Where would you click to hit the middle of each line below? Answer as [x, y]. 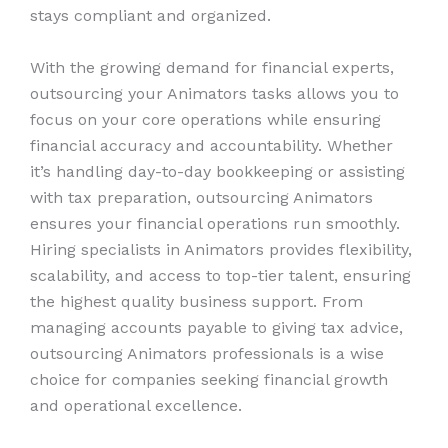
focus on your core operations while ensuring [205, 119]
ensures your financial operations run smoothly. [215, 223]
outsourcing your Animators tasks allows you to [214, 93]
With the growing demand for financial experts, [212, 67]
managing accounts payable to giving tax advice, [216, 327]
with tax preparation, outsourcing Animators [201, 197]
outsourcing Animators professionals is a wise [207, 353]
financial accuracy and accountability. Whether [211, 145]
